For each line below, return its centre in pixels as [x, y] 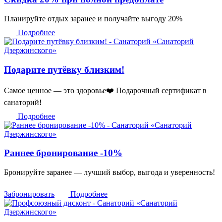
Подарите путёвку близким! [64, 69]
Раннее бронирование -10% [63, 153]
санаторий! [23, 102]
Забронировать [29, 194]
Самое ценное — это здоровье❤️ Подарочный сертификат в [105, 90]
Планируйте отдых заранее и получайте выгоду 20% [93, 19]
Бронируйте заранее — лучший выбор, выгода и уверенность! [110, 172]
